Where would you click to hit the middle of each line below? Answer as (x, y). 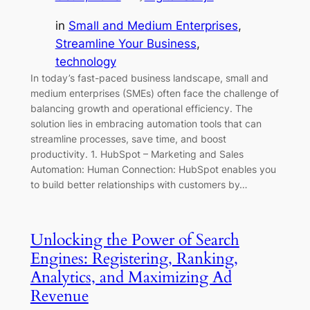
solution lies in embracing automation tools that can (146, 123)
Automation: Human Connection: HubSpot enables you (153, 169)
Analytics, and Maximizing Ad (131, 277)
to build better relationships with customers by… (139, 184)
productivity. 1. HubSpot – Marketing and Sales (137, 154)
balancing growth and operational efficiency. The (141, 108)
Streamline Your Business (126, 43)
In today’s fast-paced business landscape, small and (149, 77)
